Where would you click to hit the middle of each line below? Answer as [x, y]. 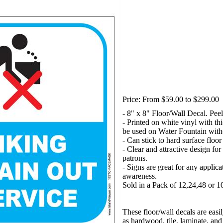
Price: [131, 99]
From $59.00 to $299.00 [181, 99]
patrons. [135, 158]
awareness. [140, 176]
